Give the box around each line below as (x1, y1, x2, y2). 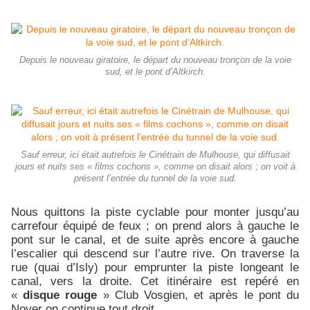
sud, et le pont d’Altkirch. (104, 66, 206, 77)
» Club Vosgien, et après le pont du (97, 287, 300, 302)
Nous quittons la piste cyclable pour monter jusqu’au (11, 204, 299, 219)
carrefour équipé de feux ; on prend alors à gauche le (11, 218, 299, 232)
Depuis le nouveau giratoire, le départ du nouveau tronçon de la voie (19, 55, 291, 65)
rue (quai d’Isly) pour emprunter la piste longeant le (11, 259, 299, 274)
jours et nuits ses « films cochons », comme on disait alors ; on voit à (15, 161, 295, 172)
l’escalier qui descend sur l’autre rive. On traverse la (11, 246, 299, 260)
